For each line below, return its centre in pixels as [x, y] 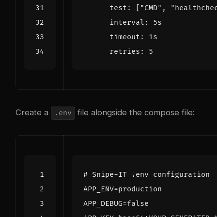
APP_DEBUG [103, 203]
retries [125, 51]
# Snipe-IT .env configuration [147, 174]
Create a [33, 112]
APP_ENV [99, 189]
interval [127, 22]
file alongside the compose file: [135, 112]
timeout [125, 37]
